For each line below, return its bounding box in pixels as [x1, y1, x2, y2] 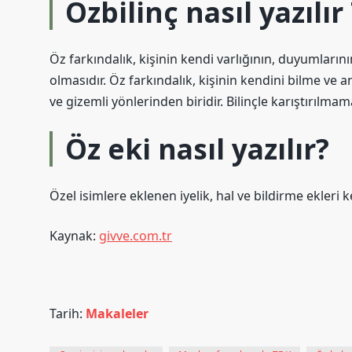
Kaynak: [49, 227, 99, 244]
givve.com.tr [99, 227, 172, 244]
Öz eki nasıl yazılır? [65, 130, 329, 167]
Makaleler [86, 305, 148, 322]
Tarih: [49, 305, 86, 322]
